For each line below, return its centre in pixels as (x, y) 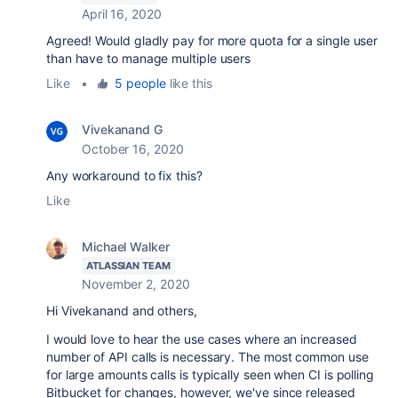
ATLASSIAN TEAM (128, 266)
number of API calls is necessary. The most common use (207, 357)
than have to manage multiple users (149, 58)
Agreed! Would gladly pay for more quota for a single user (212, 40)
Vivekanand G (122, 129)
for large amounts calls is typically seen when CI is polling (210, 374)
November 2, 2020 (136, 284)
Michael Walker (126, 247)
